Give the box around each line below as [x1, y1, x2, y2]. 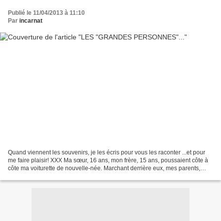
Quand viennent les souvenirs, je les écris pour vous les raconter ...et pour [8, 149, 205, 156]
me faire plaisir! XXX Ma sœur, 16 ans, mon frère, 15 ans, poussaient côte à [8, 157, 208, 164]
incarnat [19, 17, 42, 24]
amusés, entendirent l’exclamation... [8, 173, 104, 180]
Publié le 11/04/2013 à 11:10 [8, 9, 85, 16]
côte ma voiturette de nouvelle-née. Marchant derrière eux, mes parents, [8, 165, 200, 172]
